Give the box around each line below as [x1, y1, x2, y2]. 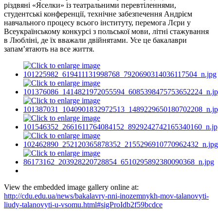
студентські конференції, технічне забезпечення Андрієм [4, 9, 192, 18]
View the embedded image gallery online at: [4, 182, 139, 191]
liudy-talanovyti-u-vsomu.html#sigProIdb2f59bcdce [4, 200, 163, 209]
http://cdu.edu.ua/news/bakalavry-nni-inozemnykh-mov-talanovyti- [4, 191, 209, 200]
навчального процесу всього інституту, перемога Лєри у [4, 18, 191, 27]
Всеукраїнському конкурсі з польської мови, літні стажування [4, 27, 209, 36]
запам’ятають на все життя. [4, 44, 94, 53]
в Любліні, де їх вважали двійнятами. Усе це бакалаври [4, 36, 187, 44]
